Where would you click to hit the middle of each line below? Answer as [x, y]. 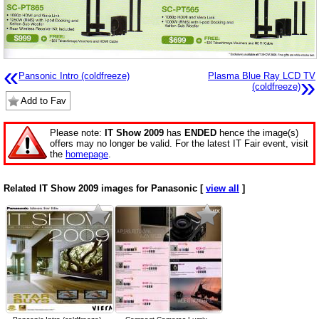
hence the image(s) [257, 133]
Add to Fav [43, 101]
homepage [87, 155]
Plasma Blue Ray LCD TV [262, 76]
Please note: [77, 133]
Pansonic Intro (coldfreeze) [74, 76]
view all [223, 189]
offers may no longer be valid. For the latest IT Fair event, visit [179, 144]
